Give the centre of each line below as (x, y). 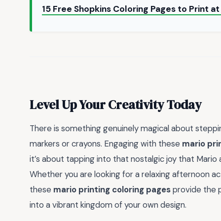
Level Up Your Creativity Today (116, 104)
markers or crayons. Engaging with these (106, 144)
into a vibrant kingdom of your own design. (108, 205)
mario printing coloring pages (112, 190)
